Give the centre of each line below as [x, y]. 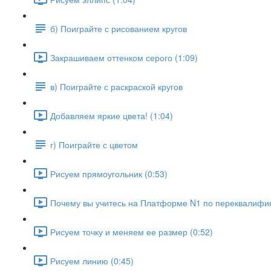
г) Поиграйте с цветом [94, 144]
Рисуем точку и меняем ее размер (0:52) [132, 231]
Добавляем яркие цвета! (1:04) [112, 115]
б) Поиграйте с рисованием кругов [119, 28]
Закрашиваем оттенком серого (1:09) [124, 57]
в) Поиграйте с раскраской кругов [116, 86]
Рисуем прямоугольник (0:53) [109, 173]
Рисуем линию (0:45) [92, 260]
